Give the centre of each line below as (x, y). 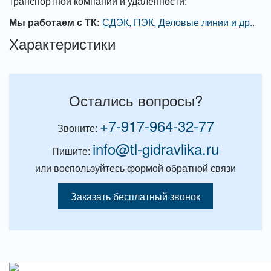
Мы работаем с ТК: (54, 22)
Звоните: (78, 128)
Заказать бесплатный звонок (135, 196)
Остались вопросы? (135, 100)
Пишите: (72, 151)
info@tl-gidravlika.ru (156, 149)
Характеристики (62, 43)
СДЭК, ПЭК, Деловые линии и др (176, 22)
